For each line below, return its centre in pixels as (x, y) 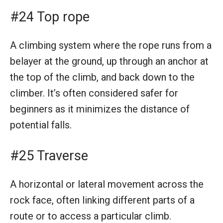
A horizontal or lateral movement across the (107, 184)
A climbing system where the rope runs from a (111, 45)
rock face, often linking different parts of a (102, 200)
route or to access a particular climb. (91, 216)
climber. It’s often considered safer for (94, 93)
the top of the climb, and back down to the (102, 77)
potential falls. (41, 125)
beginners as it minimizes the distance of (100, 109)
